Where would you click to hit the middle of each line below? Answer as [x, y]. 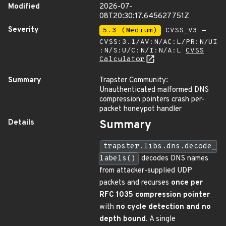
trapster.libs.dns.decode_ [160, 147]
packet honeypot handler [140, 109]
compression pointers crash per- [152, 100]
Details [21, 123]
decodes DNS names [174, 159]
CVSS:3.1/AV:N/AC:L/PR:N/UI [158, 42]
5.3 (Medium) [130, 31]
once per [187, 183]
